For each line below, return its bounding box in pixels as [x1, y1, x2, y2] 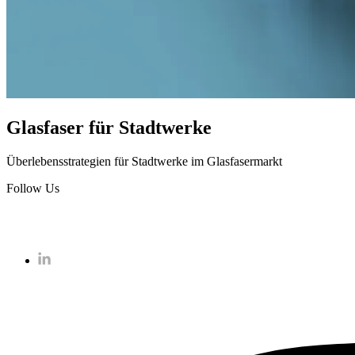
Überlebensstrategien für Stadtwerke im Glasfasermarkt [6, 154, 282, 168]
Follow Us [6, 181, 59, 195]
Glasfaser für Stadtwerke [6, 116, 212, 138]
